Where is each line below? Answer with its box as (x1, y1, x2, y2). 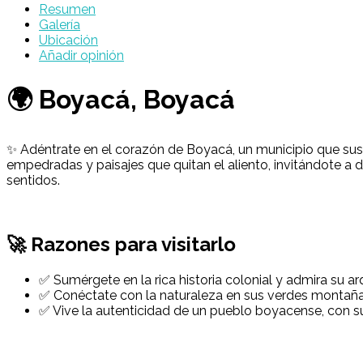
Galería (39, 17, 80, 33)
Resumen (39, 2, 96, 18)
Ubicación (39, 32, 98, 49)
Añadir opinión (39, 48, 124, 64)
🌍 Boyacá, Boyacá (6, 83, 235, 114)
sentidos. (6, 173, 60, 189)
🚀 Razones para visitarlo (6, 233, 236, 257)
